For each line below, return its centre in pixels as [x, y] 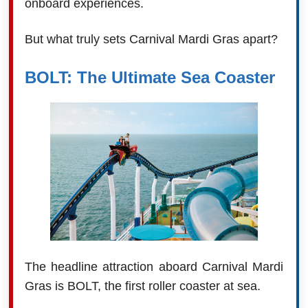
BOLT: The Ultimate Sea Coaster [150, 78]
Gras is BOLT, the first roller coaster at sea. [142, 286]
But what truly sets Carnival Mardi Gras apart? [151, 40]
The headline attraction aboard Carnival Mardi [154, 267]
